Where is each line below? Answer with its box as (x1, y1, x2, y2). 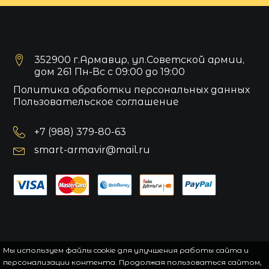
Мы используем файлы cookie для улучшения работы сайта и (3, 246, 249, 255)
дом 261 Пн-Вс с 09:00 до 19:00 (34, 66, 186, 77)
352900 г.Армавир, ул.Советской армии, (34, 54, 245, 65)
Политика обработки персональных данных (13, 84, 250, 95)
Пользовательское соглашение (13, 96, 180, 107)
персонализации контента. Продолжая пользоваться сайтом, (3, 258, 262, 267)
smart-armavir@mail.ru (34, 144, 151, 156)
